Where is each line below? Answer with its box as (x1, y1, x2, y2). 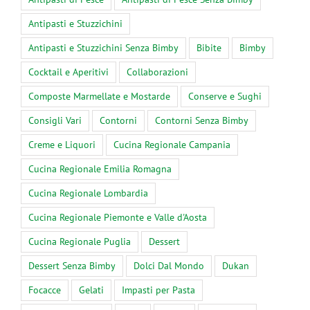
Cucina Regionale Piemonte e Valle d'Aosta (28, 210, 207, 224)
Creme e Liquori (28, 138, 95, 151)
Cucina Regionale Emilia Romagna (28, 162, 172, 175)
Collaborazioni (127, 65, 188, 78)
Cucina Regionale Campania (113, 138, 230, 151)
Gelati (79, 283, 104, 296)
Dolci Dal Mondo (134, 259, 204, 272)
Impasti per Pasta (122, 283, 195, 296)
